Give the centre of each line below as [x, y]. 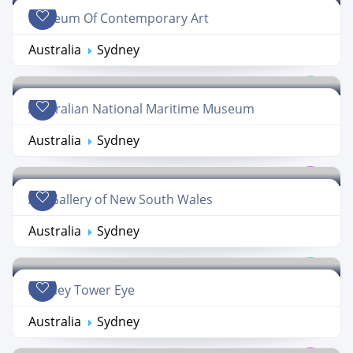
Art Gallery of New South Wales [121, 200]
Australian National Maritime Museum [141, 109]
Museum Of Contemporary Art [119, 19]
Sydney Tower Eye [82, 290]
